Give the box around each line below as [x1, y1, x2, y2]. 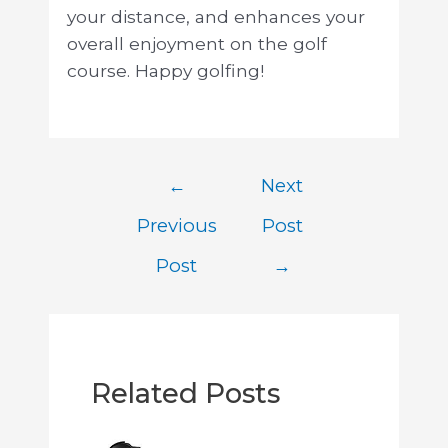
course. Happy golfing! [66, 60, 264, 82]
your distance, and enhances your [66, 6, 365, 28]
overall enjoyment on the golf [66, 33, 327, 55]
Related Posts [90, 376, 280, 410]
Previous [136, 214, 217, 238]
